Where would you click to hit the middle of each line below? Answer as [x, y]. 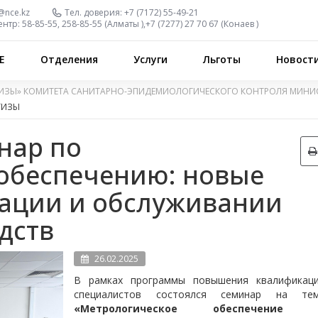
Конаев [239, 24]
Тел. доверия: [94, 12]
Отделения [70, 59]
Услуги [151, 59]
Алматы [124, 24]
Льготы [222, 59]
